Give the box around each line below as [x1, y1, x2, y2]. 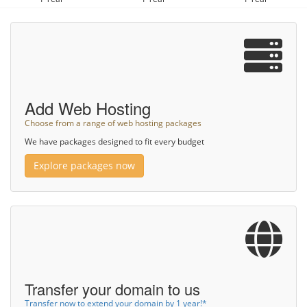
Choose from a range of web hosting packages [25, 117, 201, 128]
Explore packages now [34, 159, 135, 172]
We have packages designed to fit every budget [25, 136, 204, 147]
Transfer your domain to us [25, 278, 200, 299]
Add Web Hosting [25, 96, 151, 120]
